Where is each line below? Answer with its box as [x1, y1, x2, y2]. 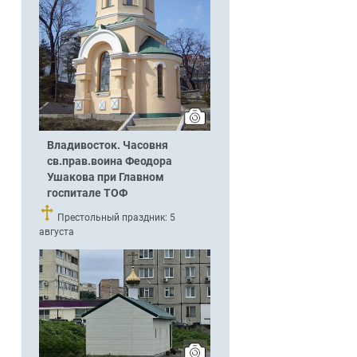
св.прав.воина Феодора [46, 155, 172, 169]
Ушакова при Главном [46, 171, 164, 185]
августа [38, 226, 74, 238]
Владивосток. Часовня [46, 139, 168, 153]
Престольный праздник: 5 [54, 212, 175, 224]
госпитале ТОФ [46, 186, 127, 201]
